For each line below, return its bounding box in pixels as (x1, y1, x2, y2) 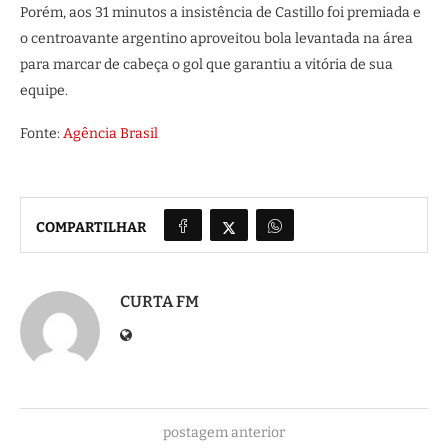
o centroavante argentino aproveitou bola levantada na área (20, 30, 413, 48)
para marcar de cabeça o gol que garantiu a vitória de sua (20, 56, 393, 74)
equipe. (20, 82, 68, 100)
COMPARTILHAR (36, 218, 146, 236)
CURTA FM (120, 292, 199, 312)
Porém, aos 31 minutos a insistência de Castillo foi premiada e (20, 4, 421, 22)
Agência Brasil (63, 125, 158, 143)
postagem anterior (163, 424, 285, 442)
